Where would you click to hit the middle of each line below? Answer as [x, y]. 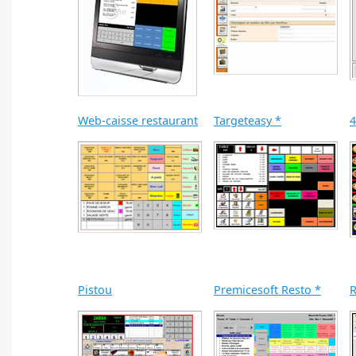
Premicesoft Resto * [267, 289]
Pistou [95, 289]
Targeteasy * [248, 120]
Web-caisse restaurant [138, 120]
